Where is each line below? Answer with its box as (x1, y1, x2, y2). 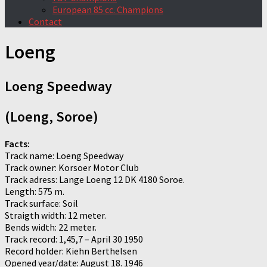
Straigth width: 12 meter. (5, 209, 106, 221)
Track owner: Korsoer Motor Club (5, 161, 139, 173)
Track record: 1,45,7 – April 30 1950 (5, 232, 143, 245)
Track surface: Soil (5, 197, 78, 209)
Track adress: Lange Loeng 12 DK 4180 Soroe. (5, 173, 185, 185)
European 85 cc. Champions (52, 4, 163, 15)
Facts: (5, 137, 30, 150)
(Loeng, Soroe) (5, 107, 98, 126)
